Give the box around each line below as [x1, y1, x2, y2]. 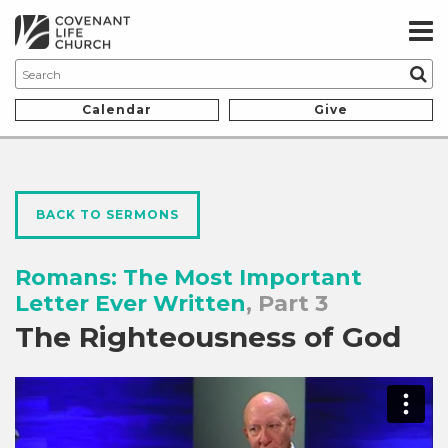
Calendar [82, 102, 152, 118]
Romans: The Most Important [15, 264, 362, 292]
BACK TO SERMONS [36, 207, 179, 223]
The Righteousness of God [15, 320, 401, 355]
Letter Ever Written [15, 290, 246, 318]
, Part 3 [246, 290, 328, 318]
